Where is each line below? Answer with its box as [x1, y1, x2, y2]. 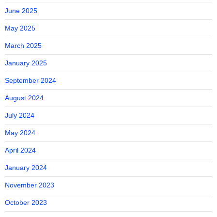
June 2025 [5, 7, 37, 15]
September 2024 [5, 77, 56, 84]
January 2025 [5, 59, 47, 67]
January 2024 [5, 164, 47, 171]
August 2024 [5, 94, 44, 102]
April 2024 [5, 146, 36, 154]
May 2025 [5, 24, 35, 32]
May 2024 [5, 129, 35, 137]
